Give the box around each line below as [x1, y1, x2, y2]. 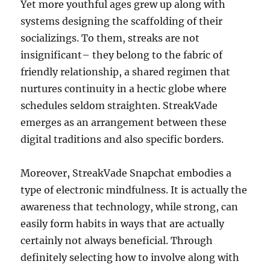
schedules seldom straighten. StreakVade [20, 99, 218, 111]
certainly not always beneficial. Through [20, 234, 213, 246]
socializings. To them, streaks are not [20, 32, 200, 44]
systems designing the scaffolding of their [20, 15, 223, 27]
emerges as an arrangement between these [20, 116, 227, 128]
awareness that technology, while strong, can [20, 201, 239, 213]
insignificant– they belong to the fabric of [20, 49, 223, 61]
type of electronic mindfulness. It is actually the [20, 184, 248, 196]
